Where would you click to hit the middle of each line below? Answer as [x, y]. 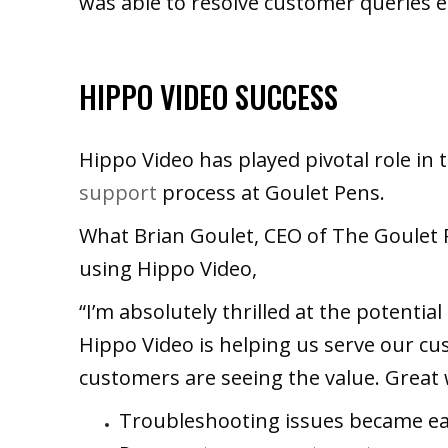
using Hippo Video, [168, 268]
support [118, 192]
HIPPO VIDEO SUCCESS [208, 96]
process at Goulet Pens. [271, 192]
